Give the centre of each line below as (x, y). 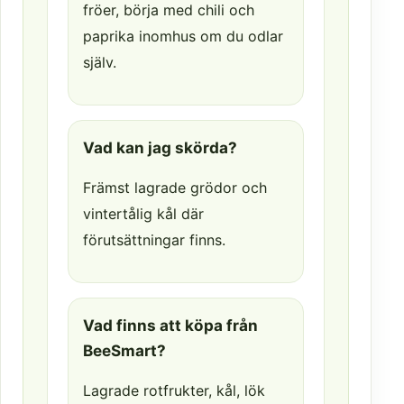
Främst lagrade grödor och (175, 188)
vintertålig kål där (143, 214)
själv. (100, 63)
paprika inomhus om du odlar (183, 37)
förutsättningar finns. (154, 240)
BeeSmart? (124, 351)
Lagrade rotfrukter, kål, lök (174, 391)
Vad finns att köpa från (170, 326)
